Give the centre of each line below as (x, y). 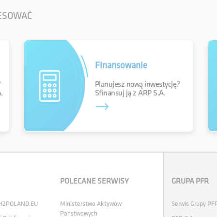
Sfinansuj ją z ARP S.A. (130, 93)
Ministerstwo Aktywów (91, 204)
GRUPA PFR (190, 181)
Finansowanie (121, 66)
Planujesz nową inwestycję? (137, 84)
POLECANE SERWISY (95, 181)
